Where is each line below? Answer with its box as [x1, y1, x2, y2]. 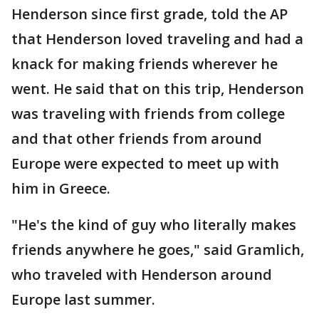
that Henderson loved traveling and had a [11, 29, 303, 48]
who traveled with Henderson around [11, 265, 272, 284]
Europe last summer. [11, 290, 155, 309]
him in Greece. [11, 179, 110, 198]
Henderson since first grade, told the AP [11, 4, 288, 23]
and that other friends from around [11, 129, 262, 148]
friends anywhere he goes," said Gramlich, [11, 240, 304, 259]
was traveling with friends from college [11, 104, 285, 123]
